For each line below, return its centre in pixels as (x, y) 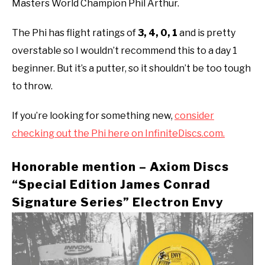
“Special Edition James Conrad (111, 185)
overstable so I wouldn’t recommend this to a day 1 (125, 50)
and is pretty (206, 33)
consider (194, 115)
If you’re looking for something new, (93, 115)
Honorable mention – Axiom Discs (120, 167)
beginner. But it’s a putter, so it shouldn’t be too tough (131, 68)
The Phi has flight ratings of (75, 33)
